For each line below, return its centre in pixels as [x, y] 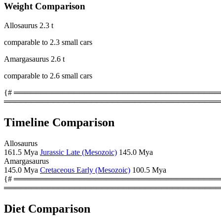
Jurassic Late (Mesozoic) [78, 152]
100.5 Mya [149, 170]
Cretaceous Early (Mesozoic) [85, 170]
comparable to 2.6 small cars [48, 75]
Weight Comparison [45, 6]
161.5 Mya [21, 152]
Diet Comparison [47, 208]
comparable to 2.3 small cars [48, 42]
